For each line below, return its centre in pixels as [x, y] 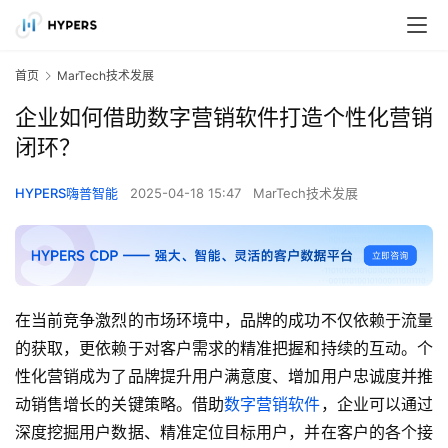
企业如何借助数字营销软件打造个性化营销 [224, 117]
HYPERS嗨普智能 [66, 193]
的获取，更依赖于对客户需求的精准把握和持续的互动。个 [224, 348]
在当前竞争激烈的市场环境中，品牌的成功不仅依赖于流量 [224, 320]
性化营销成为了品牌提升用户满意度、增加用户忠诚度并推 [224, 376]
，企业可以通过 [377, 404]
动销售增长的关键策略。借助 [120, 404]
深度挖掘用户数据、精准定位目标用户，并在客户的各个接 [224, 432]
